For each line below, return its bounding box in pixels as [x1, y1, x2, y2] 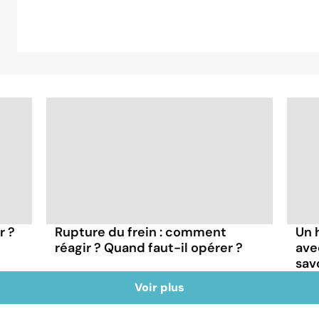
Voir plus [135, 279, 184, 295]
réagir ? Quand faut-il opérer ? [55, 239, 244, 256]
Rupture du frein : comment [55, 223, 227, 241]
